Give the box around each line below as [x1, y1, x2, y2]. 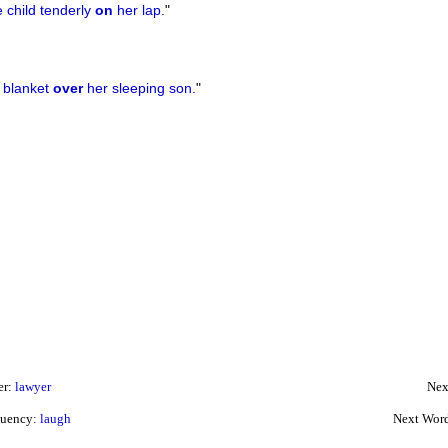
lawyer [14, 379, 51, 394]
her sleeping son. [82, 80, 196, 97]
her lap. [112, 2, 165, 19]
